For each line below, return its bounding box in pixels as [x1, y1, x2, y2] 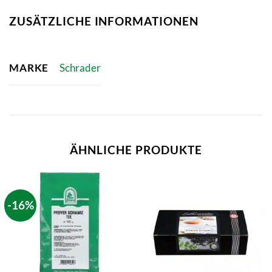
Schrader [59, 61, 101, 75]
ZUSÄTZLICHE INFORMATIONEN [9, 14, 199, 29]
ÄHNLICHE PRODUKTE [70, 142, 202, 157]
